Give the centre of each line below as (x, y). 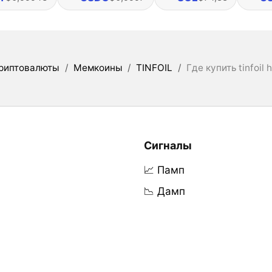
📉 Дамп (164, 192)
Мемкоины (97, 67)
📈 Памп (164, 170)
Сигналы (168, 145)
